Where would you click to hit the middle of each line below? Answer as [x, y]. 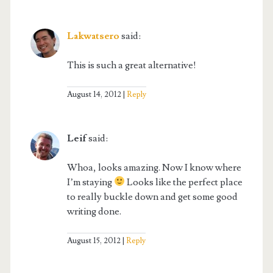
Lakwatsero [93, 36]
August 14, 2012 [94, 94]
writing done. [94, 211]
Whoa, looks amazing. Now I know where [154, 167]
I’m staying [90, 182]
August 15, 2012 [94, 240]
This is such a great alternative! [131, 65]
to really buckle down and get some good [152, 197]
